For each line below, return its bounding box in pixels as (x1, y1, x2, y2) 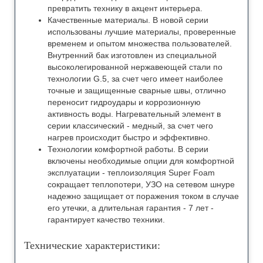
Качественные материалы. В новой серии (48, 15, 208, 25)
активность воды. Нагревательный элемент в (48, 109, 221, 119)
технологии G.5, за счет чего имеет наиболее (48, 73, 223, 83)
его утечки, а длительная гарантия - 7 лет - (48, 203, 214, 213)
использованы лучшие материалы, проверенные (48, 26, 236, 36)
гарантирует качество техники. (48, 214, 165, 224)
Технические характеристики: (24, 239, 160, 251)
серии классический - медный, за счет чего (48, 120, 213, 130)
